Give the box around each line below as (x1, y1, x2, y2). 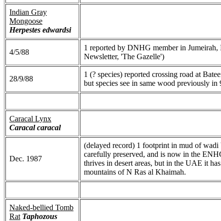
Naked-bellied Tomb (9, 203, 74, 212)
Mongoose (9, 16, 42, 25)
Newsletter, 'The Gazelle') (84, 52, 164, 61)
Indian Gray (9, 7, 47, 16)
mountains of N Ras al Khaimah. (84, 167, 186, 176)
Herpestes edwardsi (9, 25, 71, 34)
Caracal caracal (9, 123, 61, 132)
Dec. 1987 (9, 154, 42, 163)
